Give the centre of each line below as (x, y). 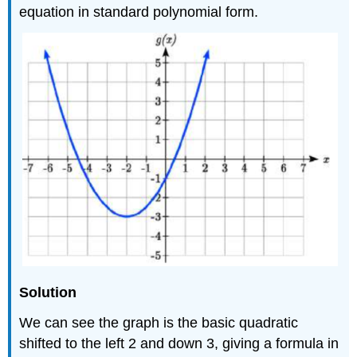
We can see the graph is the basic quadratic (159, 323)
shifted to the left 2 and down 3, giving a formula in (179, 344)
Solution (48, 292)
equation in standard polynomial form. (139, 12)
